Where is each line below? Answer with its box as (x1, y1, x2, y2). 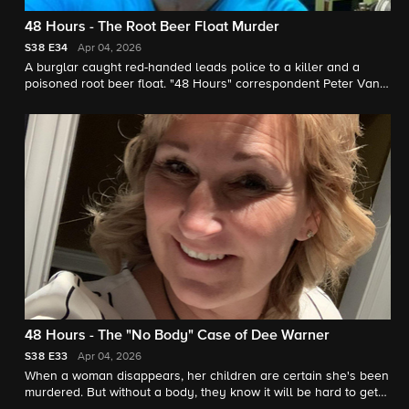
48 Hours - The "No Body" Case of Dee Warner (25, 329, 330, 344)
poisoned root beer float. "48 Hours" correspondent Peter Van (25, 77, 380, 90)
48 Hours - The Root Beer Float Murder (25, 19, 279, 35)
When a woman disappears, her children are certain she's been (25, 370, 389, 383)
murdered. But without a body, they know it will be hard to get (25, 386, 378, 400)
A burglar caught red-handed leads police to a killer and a (25, 60, 360, 74)
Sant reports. (25, 93, 98, 107)
